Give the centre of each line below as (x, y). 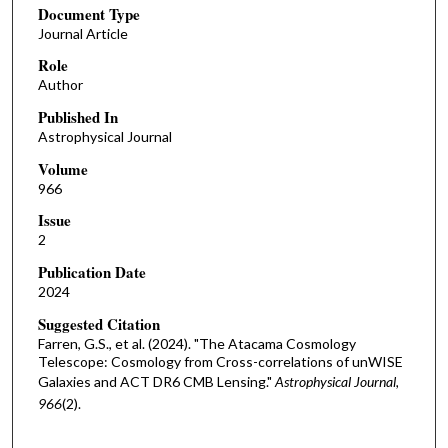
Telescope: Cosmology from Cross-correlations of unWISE (220, 361)
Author (60, 85)
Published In (77, 117)
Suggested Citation (98, 323)
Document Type (88, 13)
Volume (62, 168)
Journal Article (82, 33)
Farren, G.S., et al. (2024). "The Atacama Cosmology (196, 343)
